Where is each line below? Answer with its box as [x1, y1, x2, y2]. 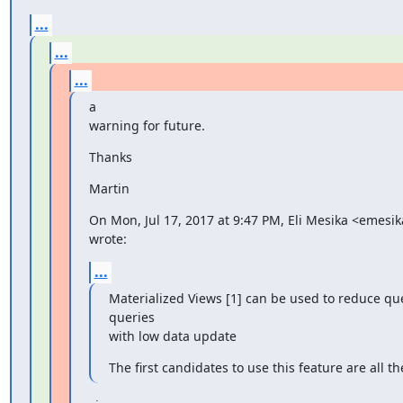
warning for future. [88, 116, 205, 134]
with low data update [108, 327, 237, 345]
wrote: [88, 229, 127, 247]
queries [108, 308, 155, 326]
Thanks [88, 148, 132, 166]
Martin [88, 179, 130, 197]
